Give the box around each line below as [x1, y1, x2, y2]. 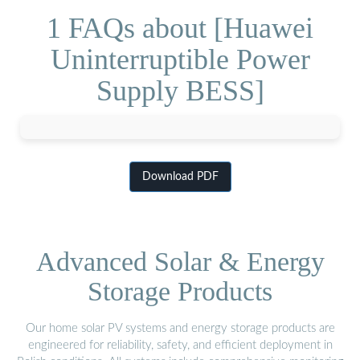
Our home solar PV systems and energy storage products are [25, 321, 335, 334]
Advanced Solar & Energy [35, 246, 325, 276]
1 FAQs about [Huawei [47, 11, 313, 44]
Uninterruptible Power [50, 43, 310, 76]
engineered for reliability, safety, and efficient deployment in [27, 338, 333, 351]
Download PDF [141, 171, 219, 183]
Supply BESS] [96, 74, 264, 107]
